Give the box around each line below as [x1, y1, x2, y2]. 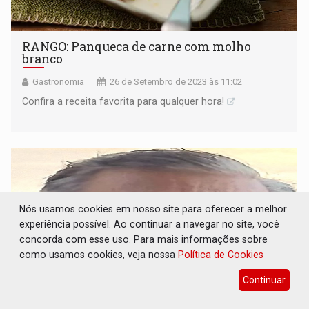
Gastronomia [32, 76, 85, 87]
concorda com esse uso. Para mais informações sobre [19, 233, 268, 245]
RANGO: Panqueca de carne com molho [22, 38, 252, 54]
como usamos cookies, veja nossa [19, 248, 179, 260]
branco [22, 50, 63, 67]
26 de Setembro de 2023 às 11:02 [110, 76, 243, 87]
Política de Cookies [178, 248, 264, 260]
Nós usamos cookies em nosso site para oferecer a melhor [19, 203, 288, 215]
